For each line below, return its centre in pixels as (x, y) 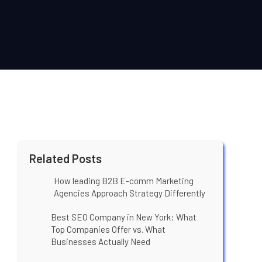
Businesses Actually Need (100, 241)
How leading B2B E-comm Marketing (124, 180)
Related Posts (66, 158)
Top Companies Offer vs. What (108, 229)
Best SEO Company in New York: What (123, 217)
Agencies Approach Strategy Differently (130, 193)
